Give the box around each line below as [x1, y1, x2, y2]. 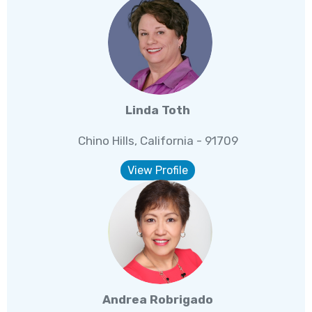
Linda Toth [125, 103, 191, 118]
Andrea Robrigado [102, 292, 214, 307]
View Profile [127, 164, 189, 178]
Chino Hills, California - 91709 [77, 134, 238, 148]
